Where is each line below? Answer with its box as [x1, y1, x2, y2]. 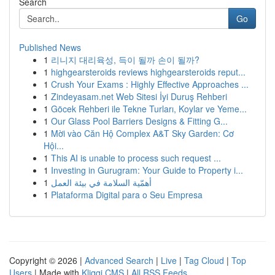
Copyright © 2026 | [9, 254, 85, 266]
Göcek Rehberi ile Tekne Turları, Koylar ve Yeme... [51, 103, 247, 115]
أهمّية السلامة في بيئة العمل [51, 176, 152, 188]
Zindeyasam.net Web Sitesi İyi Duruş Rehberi [51, 90, 227, 103]
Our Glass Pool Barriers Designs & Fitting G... [51, 115, 228, 127]
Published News [19, 41, 81, 53]
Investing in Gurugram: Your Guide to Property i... [51, 164, 243, 176]
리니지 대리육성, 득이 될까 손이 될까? [51, 53, 199, 66]
